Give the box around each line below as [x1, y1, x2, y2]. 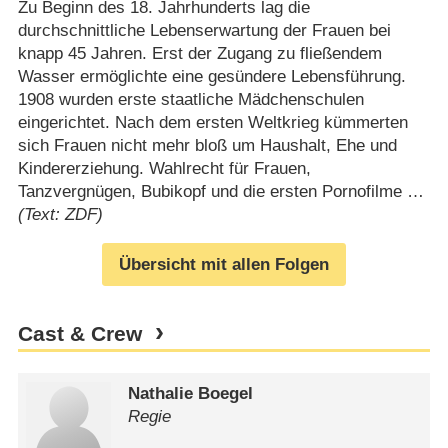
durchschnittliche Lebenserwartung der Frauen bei [17, 21, 391, 41]
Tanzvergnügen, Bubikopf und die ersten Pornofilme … [17, 182, 424, 202]
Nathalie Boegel [128, 383, 254, 403]
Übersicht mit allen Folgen [119, 255, 329, 275]
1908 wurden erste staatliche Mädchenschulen [17, 90, 364, 110]
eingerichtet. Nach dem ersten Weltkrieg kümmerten [17, 113, 408, 133]
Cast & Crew [17, 321, 142, 346]
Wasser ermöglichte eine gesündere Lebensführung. [17, 67, 406, 87]
